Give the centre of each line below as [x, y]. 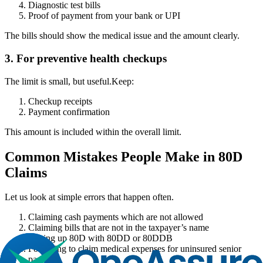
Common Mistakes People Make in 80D [124, 156]
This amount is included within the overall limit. [93, 131]
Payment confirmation [69, 112]
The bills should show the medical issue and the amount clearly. [122, 36]
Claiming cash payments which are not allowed [116, 217]
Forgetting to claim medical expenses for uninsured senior [135, 249]
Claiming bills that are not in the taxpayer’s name [119, 228]
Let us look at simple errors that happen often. [89, 197]
